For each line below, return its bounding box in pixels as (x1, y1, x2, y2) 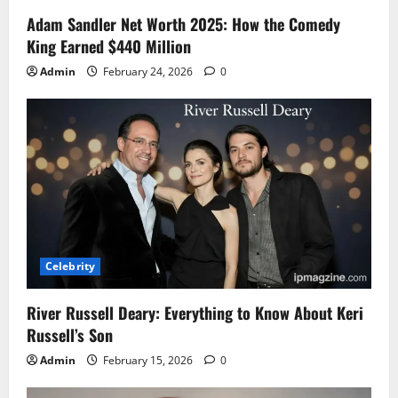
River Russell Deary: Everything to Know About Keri (27, 301, 363, 325)
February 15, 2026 (100, 353, 195, 369)
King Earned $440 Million (27, 34, 191, 58)
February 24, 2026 (100, 63, 195, 79)
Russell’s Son (27, 323, 113, 347)
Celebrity (45, 259, 95, 275)
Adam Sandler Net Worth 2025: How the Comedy (27, 12, 340, 36)
